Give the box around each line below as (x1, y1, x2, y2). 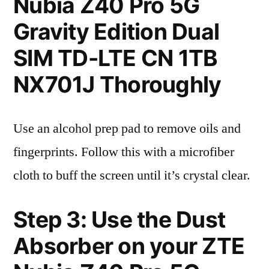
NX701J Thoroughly (13, 71, 222, 98)
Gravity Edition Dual (13, 18, 220, 45)
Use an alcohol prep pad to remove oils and (13, 120, 241, 137)
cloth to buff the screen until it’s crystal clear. (13, 167, 250, 184)
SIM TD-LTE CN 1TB (13, 44, 218, 71)
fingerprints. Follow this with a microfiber (13, 144, 234, 160)
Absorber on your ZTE (13, 232, 245, 259)
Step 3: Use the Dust (13, 206, 226, 233)
